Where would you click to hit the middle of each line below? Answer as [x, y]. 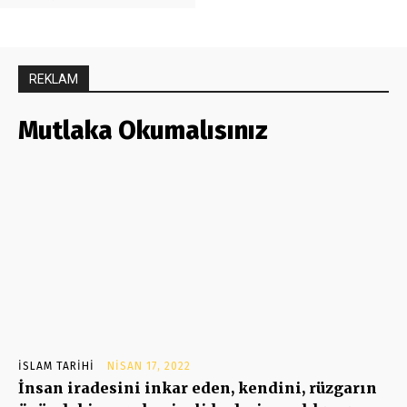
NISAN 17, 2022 [149, 366]
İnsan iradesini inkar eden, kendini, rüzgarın [198, 387]
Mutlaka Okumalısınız [143, 130]
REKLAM [54, 79]
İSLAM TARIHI [56, 366]
